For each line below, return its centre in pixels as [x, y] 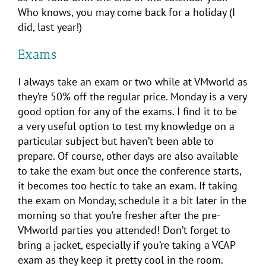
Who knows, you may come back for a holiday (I [126, 12]
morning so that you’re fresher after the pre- [119, 215]
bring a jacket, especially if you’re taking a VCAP [126, 245]
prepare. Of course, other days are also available [128, 156]
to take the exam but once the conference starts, [129, 170]
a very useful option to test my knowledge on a [126, 126]
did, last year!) [50, 27]
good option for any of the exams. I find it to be [127, 111]
